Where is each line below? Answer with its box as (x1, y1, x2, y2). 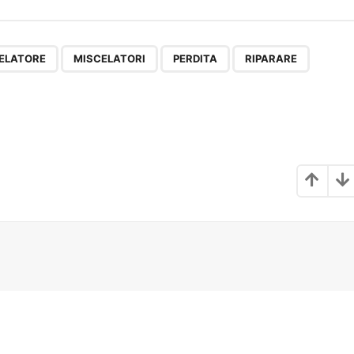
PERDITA (173, 52, 217, 66)
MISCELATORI (73, 52, 145, 66)
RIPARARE (245, 52, 297, 66)
